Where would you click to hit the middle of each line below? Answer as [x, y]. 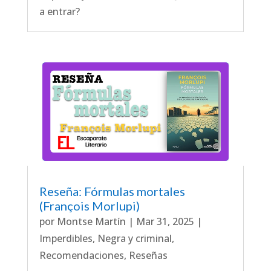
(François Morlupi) [89, 205]
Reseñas [148, 255]
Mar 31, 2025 [165, 221]
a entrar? [59, 12]
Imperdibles [66, 238]
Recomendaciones [81, 255]
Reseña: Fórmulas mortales [112, 191]
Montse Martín [91, 221]
